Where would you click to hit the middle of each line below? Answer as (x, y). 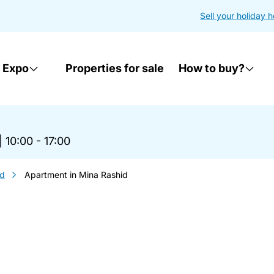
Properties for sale (115, 68)
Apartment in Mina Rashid (76, 175)
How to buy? (212, 68)
